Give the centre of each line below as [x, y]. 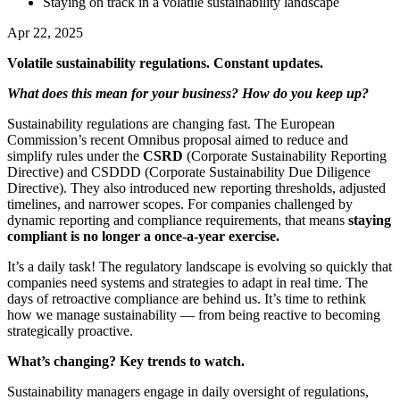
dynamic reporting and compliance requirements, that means [176, 220]
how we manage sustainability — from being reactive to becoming [194, 314]
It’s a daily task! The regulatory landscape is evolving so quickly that [200, 266]
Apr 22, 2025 [45, 32]
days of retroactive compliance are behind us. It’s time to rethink [187, 298]
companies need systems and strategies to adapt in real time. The [187, 282]
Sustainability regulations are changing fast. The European [171, 123]
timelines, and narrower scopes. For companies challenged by [180, 204]
